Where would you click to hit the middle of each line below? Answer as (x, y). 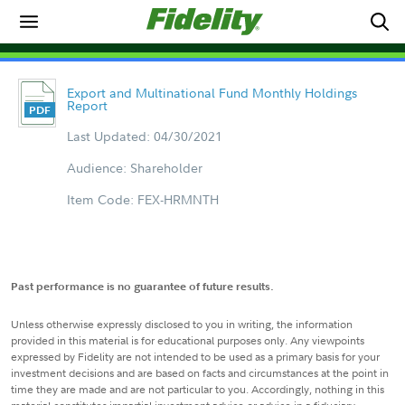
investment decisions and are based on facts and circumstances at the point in (200, 373)
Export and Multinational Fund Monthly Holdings (212, 93)
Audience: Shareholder (134, 168)
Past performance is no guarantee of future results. (142, 286)
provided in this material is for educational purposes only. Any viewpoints (188, 340)
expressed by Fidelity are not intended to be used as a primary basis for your (195, 357)
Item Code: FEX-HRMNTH (142, 199)
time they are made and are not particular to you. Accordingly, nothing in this (198, 389)
